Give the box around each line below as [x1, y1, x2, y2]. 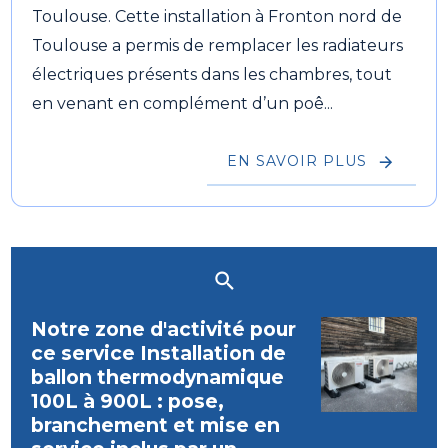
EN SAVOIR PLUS [226, 152, 367, 171]
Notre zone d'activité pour [31, 316, 297, 341]
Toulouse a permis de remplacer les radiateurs [32, 35, 404, 55]
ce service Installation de [31, 340, 287, 365]
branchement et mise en [31, 412, 281, 437]
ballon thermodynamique [31, 364, 285, 389]
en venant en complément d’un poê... [32, 93, 334, 113]
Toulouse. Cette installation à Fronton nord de [32, 6, 403, 26]
